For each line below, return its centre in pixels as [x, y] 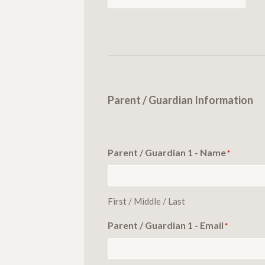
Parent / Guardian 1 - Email [166, 225]
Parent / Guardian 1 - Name [167, 152]
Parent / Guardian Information [180, 100]
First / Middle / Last [146, 201]
